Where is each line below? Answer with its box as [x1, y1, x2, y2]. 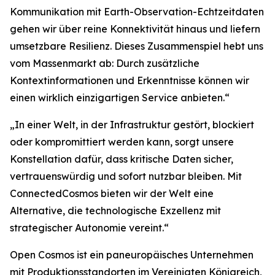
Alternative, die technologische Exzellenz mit [10, 204, 221, 217]
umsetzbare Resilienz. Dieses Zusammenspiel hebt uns [10, 40, 263, 53]
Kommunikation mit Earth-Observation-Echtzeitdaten [10, 6, 264, 18]
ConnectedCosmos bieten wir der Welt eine [10, 187, 214, 200]
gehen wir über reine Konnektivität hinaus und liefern [10, 23, 260, 36]
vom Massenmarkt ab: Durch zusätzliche [10, 57, 199, 70]
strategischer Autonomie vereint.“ [10, 222, 169, 234]
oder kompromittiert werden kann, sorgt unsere [10, 136, 234, 149]
